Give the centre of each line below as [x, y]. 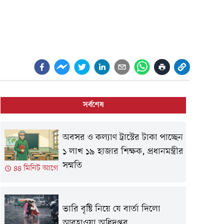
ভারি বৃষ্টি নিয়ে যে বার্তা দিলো [111, 209]
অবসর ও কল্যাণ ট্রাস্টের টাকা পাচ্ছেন [122, 137]
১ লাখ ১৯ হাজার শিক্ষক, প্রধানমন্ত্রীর [123, 151]
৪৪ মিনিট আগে [36, 168]
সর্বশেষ [93, 105]
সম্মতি [72, 165]
